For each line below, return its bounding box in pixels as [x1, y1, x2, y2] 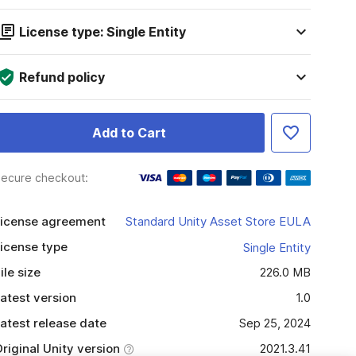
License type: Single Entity [18, 24, 186, 40]
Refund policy [18, 69, 105, 85]
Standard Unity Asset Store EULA [125, 214, 311, 229]
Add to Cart [91, 125, 166, 141]
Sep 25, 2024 [238, 315, 311, 331]
